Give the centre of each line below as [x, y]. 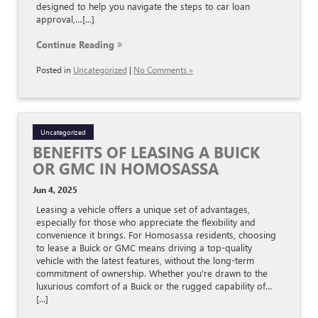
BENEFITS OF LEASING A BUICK [146, 152]
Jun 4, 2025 [55, 190]
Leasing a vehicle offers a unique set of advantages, [143, 209]
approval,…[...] [65, 19]
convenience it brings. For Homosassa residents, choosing [156, 235]
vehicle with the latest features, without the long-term [145, 261]
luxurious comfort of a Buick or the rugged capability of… [154, 286]
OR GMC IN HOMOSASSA [126, 169]
